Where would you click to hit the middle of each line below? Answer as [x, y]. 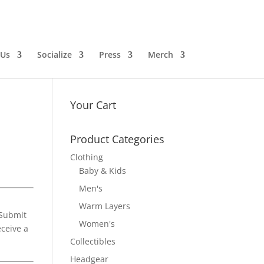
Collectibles [93, 241]
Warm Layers [105, 206]
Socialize [54, 55]
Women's [97, 224]
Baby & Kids [103, 171]
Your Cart [93, 105]
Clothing [87, 157]
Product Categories [118, 139]
